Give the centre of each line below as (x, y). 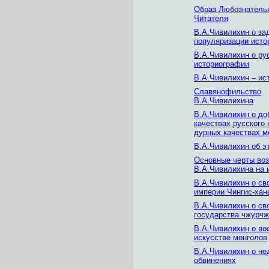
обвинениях (215, 260)
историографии (222, 64)
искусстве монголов (231, 237)
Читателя (211, 18)
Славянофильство (228, 92)
